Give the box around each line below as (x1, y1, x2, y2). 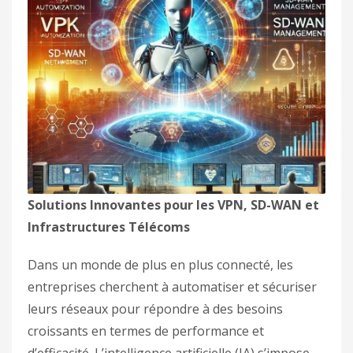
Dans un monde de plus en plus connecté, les (28, 256, 293, 273)
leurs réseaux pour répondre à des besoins (28, 300, 283, 318)
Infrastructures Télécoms (28, 218, 190, 236)
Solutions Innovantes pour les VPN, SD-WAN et (28, 196, 319, 214)
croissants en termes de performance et (28, 322, 264, 340)
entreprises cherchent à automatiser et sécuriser (28, 278, 317, 295)
